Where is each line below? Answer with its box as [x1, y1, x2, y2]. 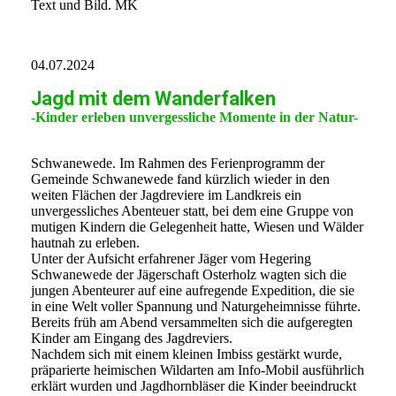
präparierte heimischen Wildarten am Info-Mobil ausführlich [31, 362, 364, 378]
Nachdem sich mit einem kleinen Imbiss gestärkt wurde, [31, 346, 342, 362]
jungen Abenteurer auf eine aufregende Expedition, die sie [31, 283, 354, 299]
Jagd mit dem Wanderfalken [31, 88, 276, 110]
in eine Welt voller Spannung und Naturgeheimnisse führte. [31, 299, 361, 315]
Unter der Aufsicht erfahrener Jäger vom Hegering [31, 251, 311, 267]
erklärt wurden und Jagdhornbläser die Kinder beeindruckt [31, 378, 356, 394]
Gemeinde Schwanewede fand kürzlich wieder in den [31, 171, 330, 187]
